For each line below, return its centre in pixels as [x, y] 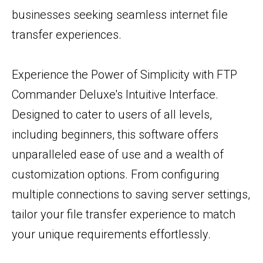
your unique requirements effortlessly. [111, 234]
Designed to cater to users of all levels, [112, 114]
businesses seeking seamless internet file [120, 15]
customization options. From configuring [116, 174]
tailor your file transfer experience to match [124, 214]
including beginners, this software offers [115, 134]
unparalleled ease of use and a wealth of [118, 154]
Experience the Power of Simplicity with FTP [124, 75]
